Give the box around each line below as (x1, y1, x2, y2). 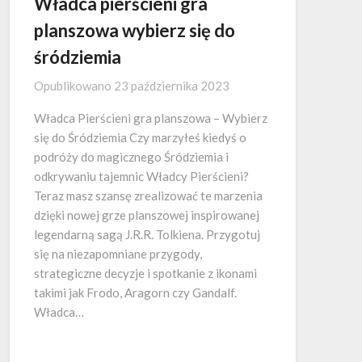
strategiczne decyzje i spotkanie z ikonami (34, 266, 257, 281)
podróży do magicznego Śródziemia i (34, 149, 229, 165)
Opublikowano (34, 78, 114, 94)
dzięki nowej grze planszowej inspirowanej (34, 208, 259, 223)
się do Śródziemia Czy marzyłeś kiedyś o (34, 130, 246, 145)
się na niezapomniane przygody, (34, 246, 202, 262)
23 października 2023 (114, 78, 229, 94)
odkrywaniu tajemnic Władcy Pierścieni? (34, 169, 249, 184)
